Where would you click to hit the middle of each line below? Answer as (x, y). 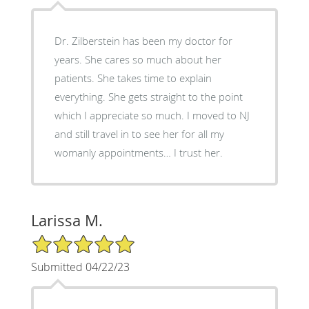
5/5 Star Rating (65, 239)
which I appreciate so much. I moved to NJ (152, 115)
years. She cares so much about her (138, 59)
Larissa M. (67, 220)
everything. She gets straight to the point (148, 96)
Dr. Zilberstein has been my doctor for (143, 40)
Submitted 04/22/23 (80, 267)
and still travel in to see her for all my (139, 133)
